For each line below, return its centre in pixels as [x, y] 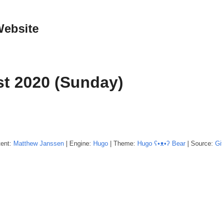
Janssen [52, 143]
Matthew [26, 143]
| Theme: [123, 143]
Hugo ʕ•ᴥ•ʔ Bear [161, 143]
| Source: [200, 143]
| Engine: [79, 143]
